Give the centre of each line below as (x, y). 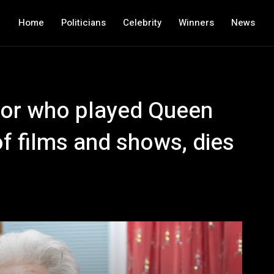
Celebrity (143, 23)
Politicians (84, 23)
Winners (197, 23)
